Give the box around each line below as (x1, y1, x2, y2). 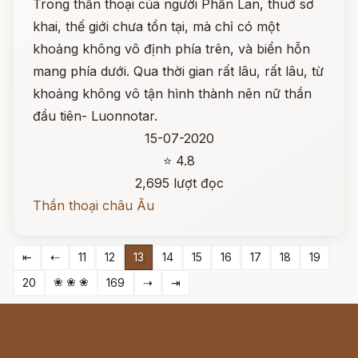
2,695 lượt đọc (134, 175, 224, 191)
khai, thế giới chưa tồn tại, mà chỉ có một (33, 18, 280, 34)
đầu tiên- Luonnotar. (33, 108, 157, 124)
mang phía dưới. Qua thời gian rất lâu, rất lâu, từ (33, 63, 324, 79)
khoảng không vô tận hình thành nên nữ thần (33, 86, 312, 101)
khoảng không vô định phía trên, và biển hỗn (33, 41, 310, 57)
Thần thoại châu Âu (33, 197, 154, 213)
